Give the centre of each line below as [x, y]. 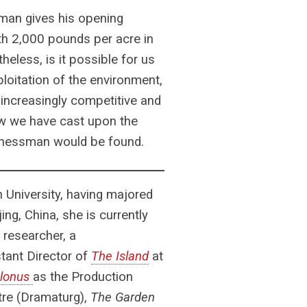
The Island [120, 257]
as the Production [83, 277]
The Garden [123, 298]
